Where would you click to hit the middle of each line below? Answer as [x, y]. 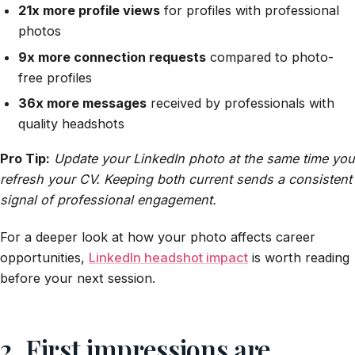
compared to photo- [269, 57]
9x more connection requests [112, 57]
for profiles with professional [249, 11]
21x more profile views [89, 11]
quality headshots [71, 124]
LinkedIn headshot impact [168, 257]
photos [39, 31]
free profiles [55, 77]
